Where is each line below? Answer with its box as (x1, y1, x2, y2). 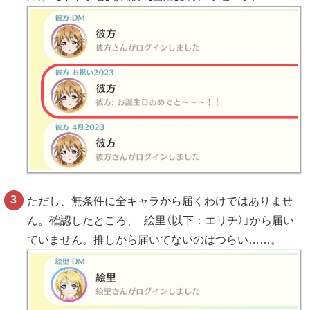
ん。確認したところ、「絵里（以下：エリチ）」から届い (27, 215, 295, 227)
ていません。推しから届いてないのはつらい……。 (27, 234, 282, 246)
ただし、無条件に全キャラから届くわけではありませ (27, 195, 293, 208)
